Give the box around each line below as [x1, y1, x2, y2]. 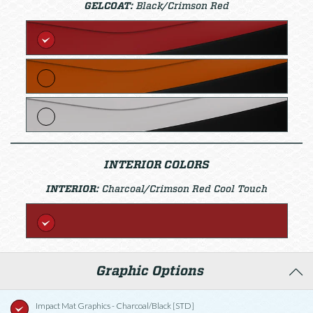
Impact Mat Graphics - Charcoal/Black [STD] [36, 300, 194, 312]
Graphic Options [96, 263, 204, 279]
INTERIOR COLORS [103, 158, 210, 172]
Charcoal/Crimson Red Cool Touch [101, 183, 268, 195]
